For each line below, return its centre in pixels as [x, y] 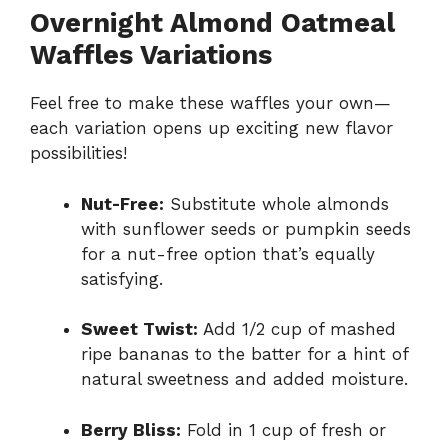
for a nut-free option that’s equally [228, 253]
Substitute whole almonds [276, 203]
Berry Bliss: [131, 429]
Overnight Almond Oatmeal [212, 23]
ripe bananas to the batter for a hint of [244, 354]
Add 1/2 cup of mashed [297, 329]
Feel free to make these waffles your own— [210, 103]
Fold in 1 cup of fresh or [283, 429]
